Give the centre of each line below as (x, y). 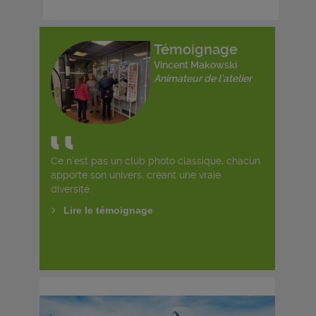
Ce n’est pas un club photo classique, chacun (155, 161)
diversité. (71, 189)
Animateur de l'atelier (202, 78)
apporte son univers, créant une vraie (135, 175)
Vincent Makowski (195, 65)
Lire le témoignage (108, 210)
